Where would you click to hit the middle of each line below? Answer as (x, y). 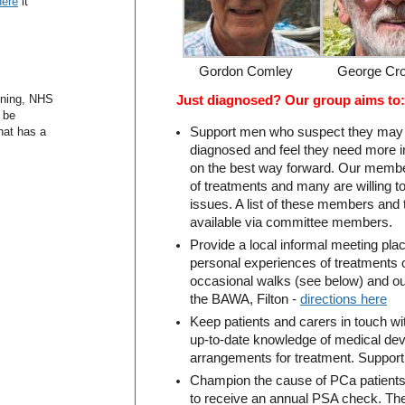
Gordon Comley (245, 72)
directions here (344, 300)
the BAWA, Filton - (245, 300)
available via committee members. (291, 223)
